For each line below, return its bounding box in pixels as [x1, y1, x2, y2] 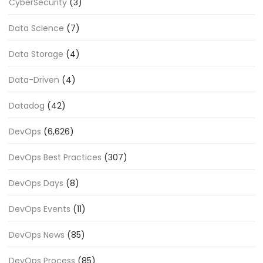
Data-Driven [9, 73, 59, 86]
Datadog [9, 99, 45, 112]
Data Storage [9, 48, 63, 60]
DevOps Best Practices [9, 151, 102, 163]
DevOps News [9, 228, 65, 241]
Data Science [9, 22, 64, 34]
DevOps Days [9, 177, 63, 189]
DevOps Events [9, 203, 70, 215]
